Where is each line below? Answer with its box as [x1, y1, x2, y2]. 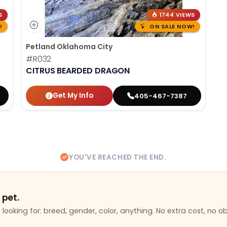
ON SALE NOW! [147, 22, 195, 30]
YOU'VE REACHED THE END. [69, 153, 167, 163]
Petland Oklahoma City [26, 42, 112, 52]
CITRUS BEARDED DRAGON [26, 65, 130, 77]
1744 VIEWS [160, 11, 195, 19]
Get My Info [52, 91, 93, 101]
